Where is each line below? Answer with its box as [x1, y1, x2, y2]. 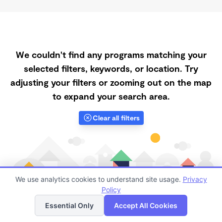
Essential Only [45, 201, 94, 210]
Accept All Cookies [114, 201, 177, 210]
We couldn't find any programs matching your [15, 49, 207, 60]
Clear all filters [92, 113, 140, 122]
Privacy [182, 175, 207, 183]
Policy [101, 185, 121, 194]
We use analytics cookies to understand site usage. [15, 175, 183, 183]
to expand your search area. [52, 91, 170, 102]
